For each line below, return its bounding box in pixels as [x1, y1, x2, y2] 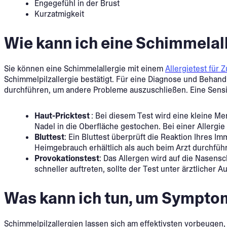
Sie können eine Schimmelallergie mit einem [4, 63, 165, 74]
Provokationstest [34, 153, 99, 164]
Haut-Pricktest [34, 110, 91, 121]
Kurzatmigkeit [34, 9, 84, 20]
